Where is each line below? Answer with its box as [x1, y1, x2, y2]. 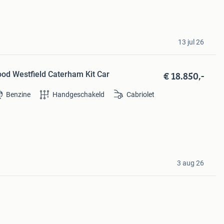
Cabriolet [126, 90, 155, 99]
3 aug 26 [176, 158, 204, 167]
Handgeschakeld [52, 90, 105, 99]
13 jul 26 [177, 38, 204, 46]
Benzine [6, 90, 31, 99]
